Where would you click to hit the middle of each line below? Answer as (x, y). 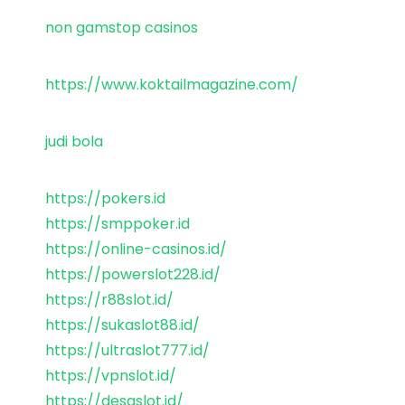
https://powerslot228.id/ (133, 274)
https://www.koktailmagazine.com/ (172, 84)
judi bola (74, 141)
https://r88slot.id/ (109, 299)
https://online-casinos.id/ (136, 249)
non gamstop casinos (122, 27)
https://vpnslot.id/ (111, 375)
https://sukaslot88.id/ (122, 325)
